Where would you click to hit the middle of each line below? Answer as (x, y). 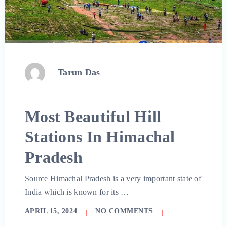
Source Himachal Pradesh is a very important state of (113, 179)
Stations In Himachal (100, 137)
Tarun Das (79, 73)
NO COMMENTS (124, 211)
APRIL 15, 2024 (51, 211)
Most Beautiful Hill (93, 117)
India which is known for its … (77, 192)
